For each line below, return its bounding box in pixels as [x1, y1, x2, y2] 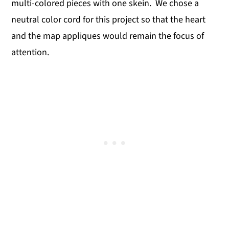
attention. [11, 45, 50, 59]
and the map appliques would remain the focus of [11, 29, 204, 42]
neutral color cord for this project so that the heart [11, 13, 206, 26]
